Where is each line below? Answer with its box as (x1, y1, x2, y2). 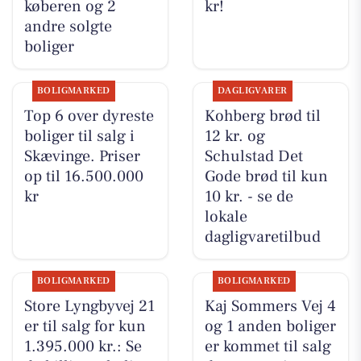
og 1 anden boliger (204, 316, 336, 338)
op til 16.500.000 (23, 166, 143, 188)
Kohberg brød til (204, 106, 321, 127)
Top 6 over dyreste (23, 106, 154, 127)
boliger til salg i (23, 126, 135, 147)
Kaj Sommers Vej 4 (204, 296, 336, 317)
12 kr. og (204, 126, 265, 147)
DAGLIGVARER (217, 85, 288, 98)
